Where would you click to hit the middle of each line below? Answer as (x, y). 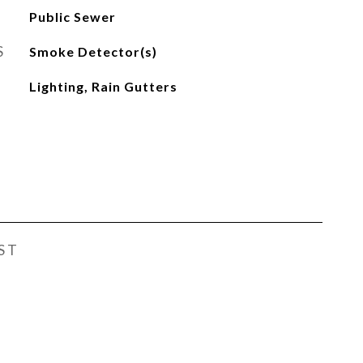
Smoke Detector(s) (93, 51)
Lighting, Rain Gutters (103, 86)
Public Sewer (72, 17)
